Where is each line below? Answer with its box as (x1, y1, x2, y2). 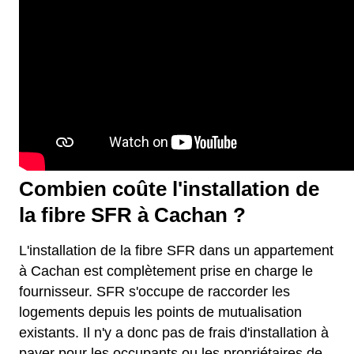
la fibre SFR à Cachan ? (19, 204, 246, 227)
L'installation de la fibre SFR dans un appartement (19, 243, 333, 259)
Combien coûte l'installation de (19, 178, 319, 201)
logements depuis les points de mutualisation (19, 304, 302, 321)
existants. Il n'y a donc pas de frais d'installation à (19, 325, 329, 341)
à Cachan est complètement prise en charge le (19, 263, 313, 280)
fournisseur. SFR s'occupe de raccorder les (19, 284, 290, 300)
